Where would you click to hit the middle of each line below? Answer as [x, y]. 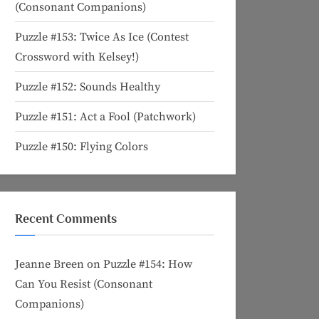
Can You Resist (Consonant [84, 284]
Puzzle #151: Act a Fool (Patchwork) [105, 116]
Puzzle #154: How [148, 265]
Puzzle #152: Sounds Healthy [88, 87]
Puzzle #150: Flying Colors [82, 146]
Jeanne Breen [49, 265]
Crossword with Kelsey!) [77, 57]
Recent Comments [66, 218]
